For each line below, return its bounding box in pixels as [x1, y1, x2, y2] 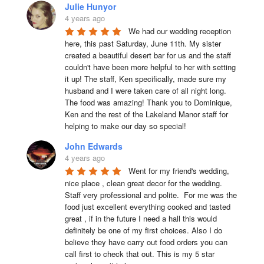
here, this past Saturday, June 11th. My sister [64, 37, 221, 49]
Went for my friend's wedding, [128, 164, 229, 176]
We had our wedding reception [128, 25, 231, 37]
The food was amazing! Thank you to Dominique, [64, 96, 232, 108]
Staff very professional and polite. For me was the [64, 189, 237, 200]
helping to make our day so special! [64, 120, 186, 131]
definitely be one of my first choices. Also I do [64, 224, 222, 236]
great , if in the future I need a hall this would [64, 212, 217, 224]
